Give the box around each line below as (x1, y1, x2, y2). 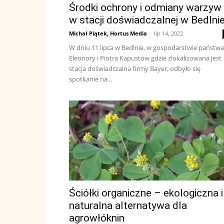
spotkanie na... (69, 74, 112, 83)
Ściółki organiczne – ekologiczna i (69, 187, 223, 199)
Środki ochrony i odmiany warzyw (69, 1, 221, 13)
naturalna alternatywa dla (69, 199, 187, 211)
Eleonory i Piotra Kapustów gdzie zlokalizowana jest (69, 53, 221, 62)
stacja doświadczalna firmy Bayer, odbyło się (69, 64, 200, 73)
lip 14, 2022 (154, 29, 183, 37)
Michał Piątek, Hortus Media (69, 29, 147, 37)
